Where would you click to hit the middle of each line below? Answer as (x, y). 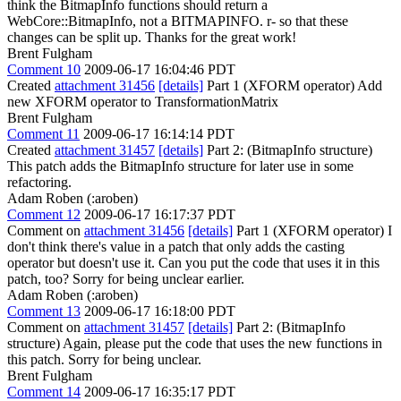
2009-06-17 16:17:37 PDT (160, 214)
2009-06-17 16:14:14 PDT (159, 133)
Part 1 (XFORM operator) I (312, 230)
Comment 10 (44, 69)
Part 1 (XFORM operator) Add (293, 85)
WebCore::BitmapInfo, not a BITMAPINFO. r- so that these (178, 21)
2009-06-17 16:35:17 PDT (160, 391)
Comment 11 (43, 133)
